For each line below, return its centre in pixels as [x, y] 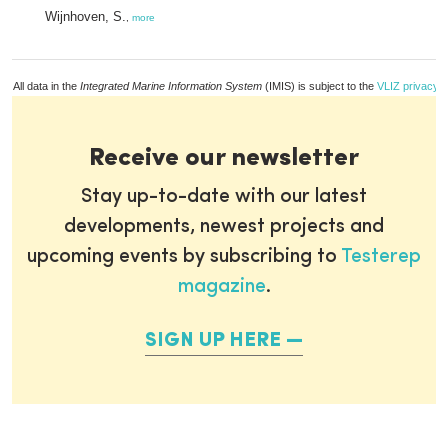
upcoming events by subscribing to [184, 257]
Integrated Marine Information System [171, 86]
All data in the [46, 86]
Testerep [381, 257]
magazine [221, 287]
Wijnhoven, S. [85, 16]
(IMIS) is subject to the [319, 86]
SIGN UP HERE [213, 341]
